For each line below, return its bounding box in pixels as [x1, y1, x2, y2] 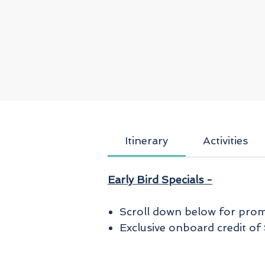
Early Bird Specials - [108, 173, 212, 186]
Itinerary [125, 134, 169, 147]
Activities [203, 134, 248, 147]
